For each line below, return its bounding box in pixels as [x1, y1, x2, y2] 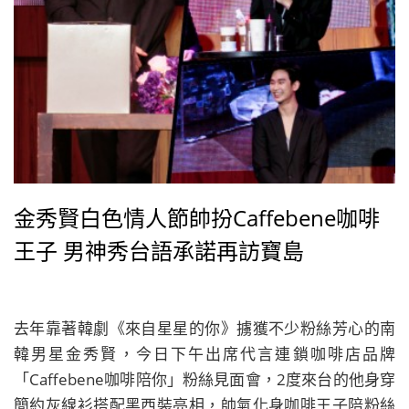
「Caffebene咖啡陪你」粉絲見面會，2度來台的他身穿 [14, 369, 395, 390]
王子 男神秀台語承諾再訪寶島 [14, 236, 304, 266]
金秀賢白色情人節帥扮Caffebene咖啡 [14, 203, 380, 233]
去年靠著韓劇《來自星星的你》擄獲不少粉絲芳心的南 [14, 318, 395, 339]
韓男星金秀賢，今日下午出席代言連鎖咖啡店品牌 [14, 343, 395, 364]
